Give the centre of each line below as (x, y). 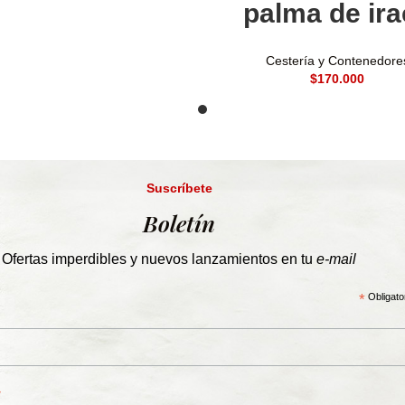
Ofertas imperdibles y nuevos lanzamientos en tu (157, 259)
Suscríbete (179, 188)
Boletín (179, 223)
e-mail (334, 259)
